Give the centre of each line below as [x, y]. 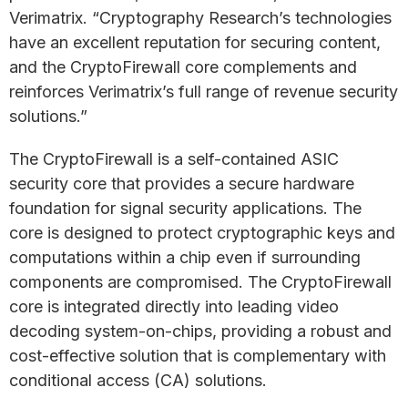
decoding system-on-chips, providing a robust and [200, 331]
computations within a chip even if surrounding [185, 257]
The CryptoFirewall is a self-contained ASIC [174, 159]
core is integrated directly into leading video [174, 306]
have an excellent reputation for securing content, [195, 42]
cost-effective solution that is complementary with [198, 356]
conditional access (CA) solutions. [138, 380]
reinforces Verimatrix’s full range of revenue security [204, 92]
